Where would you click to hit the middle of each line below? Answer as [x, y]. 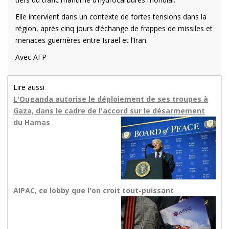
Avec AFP [31, 57]
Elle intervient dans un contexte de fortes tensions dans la [111, 17]
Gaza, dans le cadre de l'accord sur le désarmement [109, 111]
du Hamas [32, 123]
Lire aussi [29, 87]
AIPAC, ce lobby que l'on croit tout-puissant [94, 191]
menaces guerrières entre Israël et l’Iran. [82, 40]
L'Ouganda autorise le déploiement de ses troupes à [111, 99]
